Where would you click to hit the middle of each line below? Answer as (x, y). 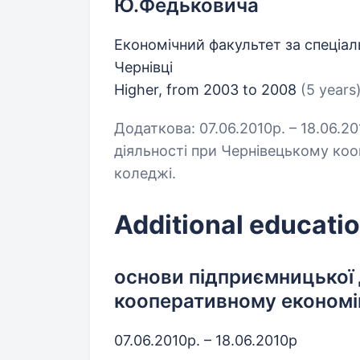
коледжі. (145, 173)
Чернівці (143, 67)
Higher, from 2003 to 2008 (207, 90)
